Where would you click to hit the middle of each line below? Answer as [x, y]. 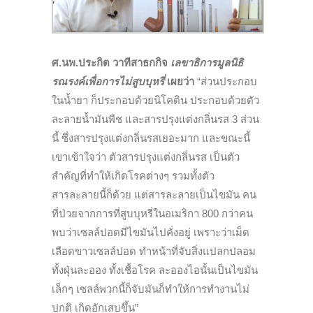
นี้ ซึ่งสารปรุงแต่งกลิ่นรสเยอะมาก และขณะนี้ [151, 138]
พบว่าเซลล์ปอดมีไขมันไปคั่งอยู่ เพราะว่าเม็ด [151, 232]
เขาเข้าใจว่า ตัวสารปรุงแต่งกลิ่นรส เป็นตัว [146, 156]
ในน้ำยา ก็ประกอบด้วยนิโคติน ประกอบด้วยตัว [155, 100]
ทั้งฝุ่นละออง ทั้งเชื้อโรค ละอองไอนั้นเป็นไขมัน [155, 270]
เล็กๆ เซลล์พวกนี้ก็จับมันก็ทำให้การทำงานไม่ [151, 289]
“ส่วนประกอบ [226, 81]
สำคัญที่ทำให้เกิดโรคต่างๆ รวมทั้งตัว [133, 175]
